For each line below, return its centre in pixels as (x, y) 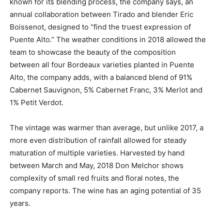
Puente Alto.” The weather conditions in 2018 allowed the (108, 39)
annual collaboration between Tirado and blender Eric (101, 14)
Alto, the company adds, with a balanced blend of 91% (101, 77)
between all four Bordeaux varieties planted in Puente (102, 64)
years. (20, 203)
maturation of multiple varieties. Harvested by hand (97, 153)
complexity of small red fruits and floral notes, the (94, 178)
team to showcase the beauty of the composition (93, 52)
